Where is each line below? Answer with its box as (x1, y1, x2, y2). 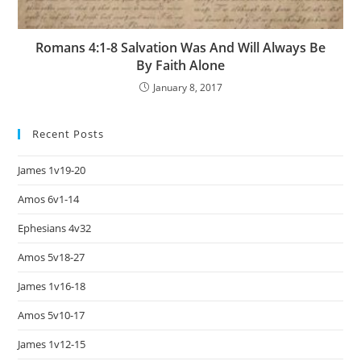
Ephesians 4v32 (18, 221, 92, 236)
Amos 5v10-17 (18, 308, 85, 323)
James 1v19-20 (18, 163, 86, 178)
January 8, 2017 (152, 81, 222, 95)
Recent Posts (32, 127, 105, 142)
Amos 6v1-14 (18, 192, 80, 207)
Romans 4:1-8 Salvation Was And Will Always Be (35, 39, 326, 57)
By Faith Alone (136, 56, 225, 75)
